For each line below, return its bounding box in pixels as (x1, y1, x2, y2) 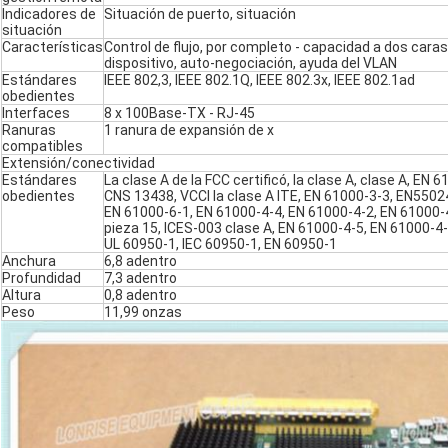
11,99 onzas (104, 304, 182, 321)
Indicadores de (2, 6, 96, 23)
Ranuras (2, 122, 56, 139)
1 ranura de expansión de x (104, 122, 274, 139)
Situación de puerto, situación (104, 6, 296, 23)
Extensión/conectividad (2, 155, 155, 172)
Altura (2, 287, 41, 304)
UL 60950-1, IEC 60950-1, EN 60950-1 (104, 236, 337, 253)
